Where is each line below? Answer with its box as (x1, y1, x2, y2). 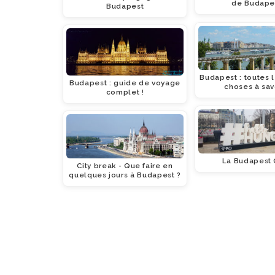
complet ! (106, 87, 144, 96)
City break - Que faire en (77, 161, 173, 171)
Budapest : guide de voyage (69, 78, 180, 87)
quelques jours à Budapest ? (69, 171, 181, 180)
